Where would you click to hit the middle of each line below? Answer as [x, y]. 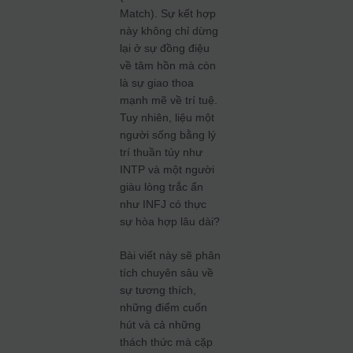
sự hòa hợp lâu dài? [170, 221]
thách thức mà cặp [167, 342]
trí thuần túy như [162, 152]
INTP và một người [167, 169]
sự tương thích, [158, 290]
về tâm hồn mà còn [168, 65]
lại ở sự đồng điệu [165, 48]
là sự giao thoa [157, 83]
